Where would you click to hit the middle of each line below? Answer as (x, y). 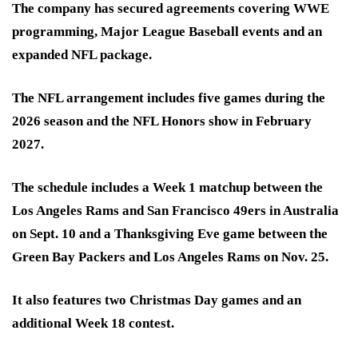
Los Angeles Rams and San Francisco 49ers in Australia (175, 210)
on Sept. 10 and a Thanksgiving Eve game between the (170, 233)
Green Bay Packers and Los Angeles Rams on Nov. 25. (170, 257)
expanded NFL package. (82, 54)
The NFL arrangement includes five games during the (169, 97)
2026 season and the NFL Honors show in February (162, 121)
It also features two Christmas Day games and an (157, 300)
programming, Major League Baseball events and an (167, 31)
